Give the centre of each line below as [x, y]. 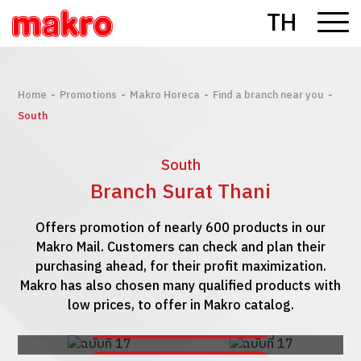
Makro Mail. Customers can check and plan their [180, 248]
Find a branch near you [269, 95]
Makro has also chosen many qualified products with [180, 286]
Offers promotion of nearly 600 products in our [180, 228]
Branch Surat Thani [180, 192]
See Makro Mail [194, 320]
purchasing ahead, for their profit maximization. [180, 267]
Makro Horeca [165, 95]
